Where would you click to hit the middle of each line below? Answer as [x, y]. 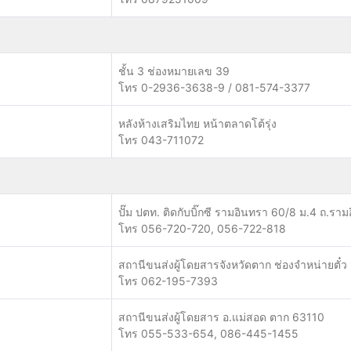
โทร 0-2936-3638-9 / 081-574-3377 [214, 87]
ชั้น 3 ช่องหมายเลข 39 [174, 71]
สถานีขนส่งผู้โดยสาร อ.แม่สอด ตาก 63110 [221, 317]
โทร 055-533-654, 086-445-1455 [208, 333]
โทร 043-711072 [161, 140]
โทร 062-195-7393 [168, 281]
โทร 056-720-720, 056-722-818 [202, 228]
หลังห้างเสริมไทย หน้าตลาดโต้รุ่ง [197, 123]
